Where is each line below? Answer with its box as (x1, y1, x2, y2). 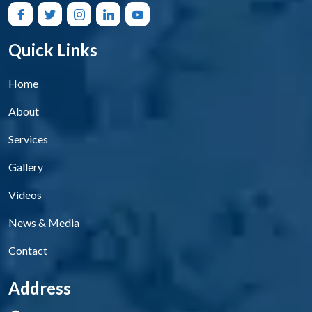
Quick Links (8, 39, 97, 60)
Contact (8, 243, 47, 257)
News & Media (8, 215, 79, 229)
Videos (8, 187, 42, 201)
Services (8, 132, 48, 146)
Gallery (8, 159, 43, 173)
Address (8, 277, 71, 298)
